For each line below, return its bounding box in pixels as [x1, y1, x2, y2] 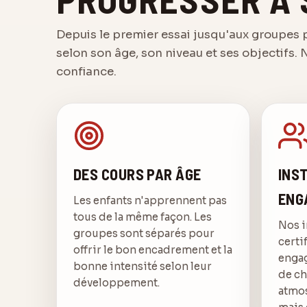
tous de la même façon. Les [73, 210, 212, 224]
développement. [73, 276, 160, 290]
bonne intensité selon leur [73, 260, 212, 273]
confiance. [56, 64, 116, 79]
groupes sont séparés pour [73, 227, 214, 241]
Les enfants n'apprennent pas [73, 194, 227, 208]
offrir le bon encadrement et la [73, 243, 232, 257]
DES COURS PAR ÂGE [73, 164, 201, 183]
